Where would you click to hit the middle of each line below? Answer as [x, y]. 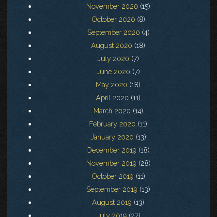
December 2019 [112, 150]
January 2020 [112, 137]
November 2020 [112, 6]
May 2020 [112, 85]
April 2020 [112, 98]
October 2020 [113, 19]
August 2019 [112, 202]
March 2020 [112, 111]
